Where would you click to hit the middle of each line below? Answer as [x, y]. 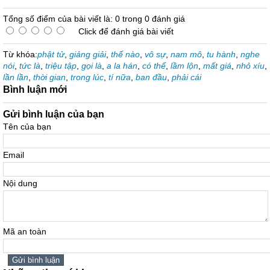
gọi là [92, 66]
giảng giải [88, 54]
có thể [154, 66]
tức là [30, 66]
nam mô [186, 54]
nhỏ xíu [250, 66]
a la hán [122, 66]
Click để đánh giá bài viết [126, 31]
